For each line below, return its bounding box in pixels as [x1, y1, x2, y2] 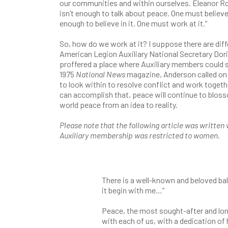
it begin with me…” [101, 185, 164, 195]
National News [76, 69, 127, 79]
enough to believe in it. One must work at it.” [60, 18, 207, 28]
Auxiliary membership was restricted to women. [60, 130, 220, 140]
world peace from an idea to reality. [60, 100, 178, 109]
